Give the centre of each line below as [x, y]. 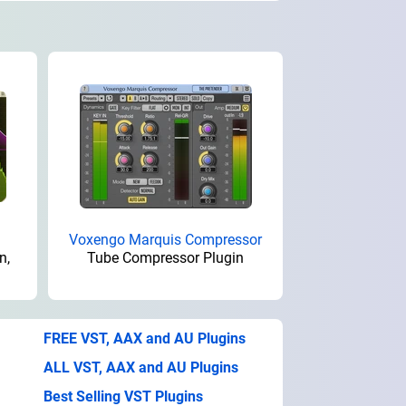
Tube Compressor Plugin [165, 257]
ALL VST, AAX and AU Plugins [140, 367]
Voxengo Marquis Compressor [165, 239]
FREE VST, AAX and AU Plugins [144, 338]
